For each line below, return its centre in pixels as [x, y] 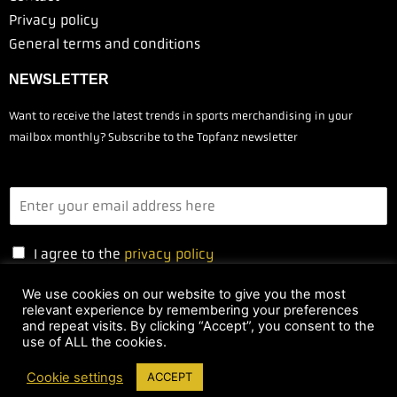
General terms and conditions [105, 44]
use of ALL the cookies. [94, 342]
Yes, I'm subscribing [160, 327]
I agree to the [79, 254]
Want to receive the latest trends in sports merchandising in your [181, 116]
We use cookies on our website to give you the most [184, 294]
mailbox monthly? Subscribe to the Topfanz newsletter [153, 137]
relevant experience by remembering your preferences [191, 310]
